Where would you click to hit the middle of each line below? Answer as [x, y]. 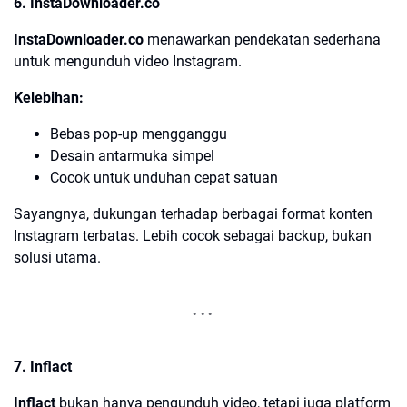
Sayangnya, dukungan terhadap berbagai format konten [193, 213]
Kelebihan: [49, 97]
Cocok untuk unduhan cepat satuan [164, 177]
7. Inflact [43, 366]
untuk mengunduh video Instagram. [128, 61]
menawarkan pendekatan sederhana [262, 39]
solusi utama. [57, 257]
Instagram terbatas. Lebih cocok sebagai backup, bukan [193, 235]
